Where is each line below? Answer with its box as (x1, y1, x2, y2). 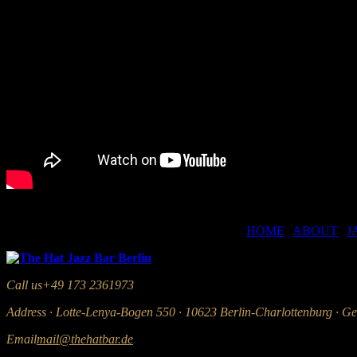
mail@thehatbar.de (37, 331, 133, 346)
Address (6, 304, 46, 319)
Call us (6, 277, 42, 292)
